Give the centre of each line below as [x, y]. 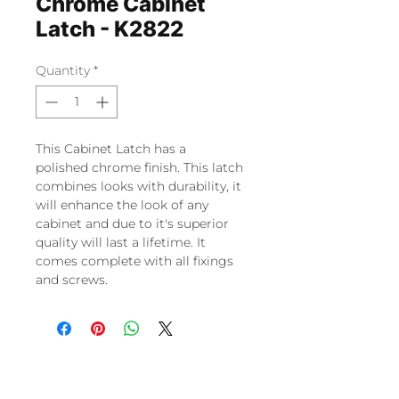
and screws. [72, 280]
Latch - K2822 [110, 29]
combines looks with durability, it [138, 186]
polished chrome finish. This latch [139, 167]
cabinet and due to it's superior [132, 224]
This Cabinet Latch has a [111, 149]
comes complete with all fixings [134, 261]
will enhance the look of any [122, 205]
